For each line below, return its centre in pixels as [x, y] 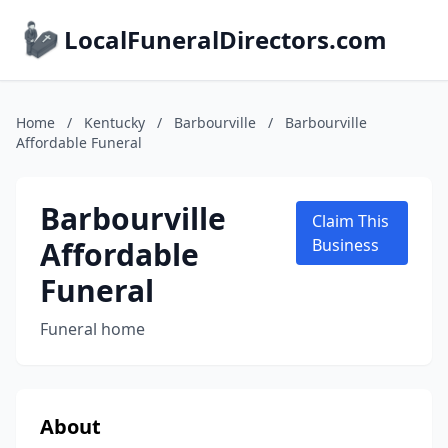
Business [346, 245]
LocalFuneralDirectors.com [225, 39]
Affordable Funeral [79, 142]
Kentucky [114, 122]
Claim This [351, 221]
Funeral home [92, 329]
